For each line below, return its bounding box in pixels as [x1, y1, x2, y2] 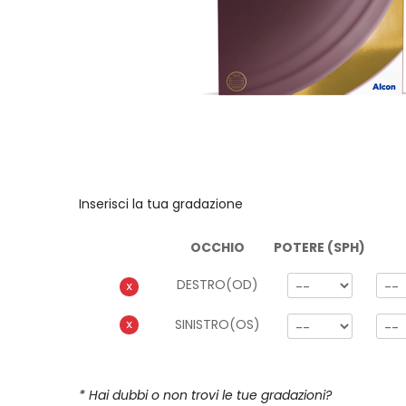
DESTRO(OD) [177, 275, 258, 295]
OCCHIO [190, 238, 245, 257]
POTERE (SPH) [274, 238, 365, 257]
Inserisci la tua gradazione [79, 195, 243, 214]
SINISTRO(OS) [175, 315, 260, 334]
